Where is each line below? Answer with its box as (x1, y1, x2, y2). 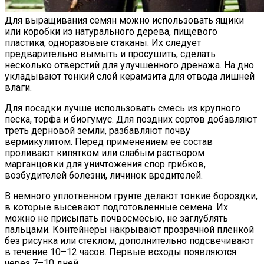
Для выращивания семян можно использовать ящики (5, 14, 244, 26)
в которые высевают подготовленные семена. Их (5, 201, 228, 213)
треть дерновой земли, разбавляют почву (5, 124, 190, 136)
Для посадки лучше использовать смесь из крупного (5, 102, 240, 114)
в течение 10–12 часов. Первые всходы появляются (5, 246, 236, 258)
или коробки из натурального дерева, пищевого (5, 25, 217, 37)
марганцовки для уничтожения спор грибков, (5, 158, 206, 170)
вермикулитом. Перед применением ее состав (5, 136, 213, 147)
